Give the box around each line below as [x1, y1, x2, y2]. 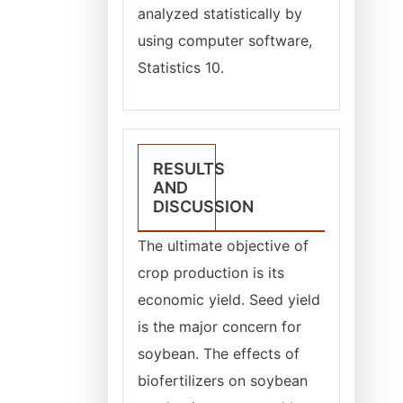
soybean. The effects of [138, 345, 300, 363]
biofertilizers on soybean [138, 372, 308, 390]
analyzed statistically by [138, 4, 302, 22]
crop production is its [138, 264, 284, 282]
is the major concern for [138, 318, 301, 336]
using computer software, [138, 31, 312, 49]
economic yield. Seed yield [138, 291, 320, 309]
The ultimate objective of [138, 237, 309, 255]
